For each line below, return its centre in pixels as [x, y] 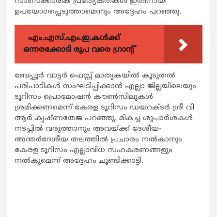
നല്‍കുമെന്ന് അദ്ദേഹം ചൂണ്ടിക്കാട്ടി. [79, 161]
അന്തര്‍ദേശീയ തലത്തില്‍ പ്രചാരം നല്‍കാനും [98, 139]
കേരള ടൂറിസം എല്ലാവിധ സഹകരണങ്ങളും [93, 150]
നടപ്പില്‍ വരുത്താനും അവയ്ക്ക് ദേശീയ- [88, 129]
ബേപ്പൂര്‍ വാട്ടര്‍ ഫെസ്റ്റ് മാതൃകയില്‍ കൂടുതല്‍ [95, 76]
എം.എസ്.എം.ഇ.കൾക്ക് [74, 38]
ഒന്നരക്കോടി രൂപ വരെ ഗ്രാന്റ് [79, 50]
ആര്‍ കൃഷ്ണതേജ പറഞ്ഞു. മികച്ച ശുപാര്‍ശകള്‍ [104, 118]
